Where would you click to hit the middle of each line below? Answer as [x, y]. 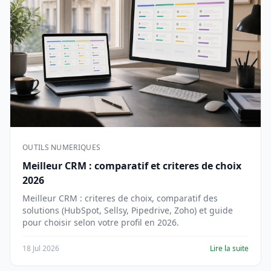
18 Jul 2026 [41, 248]
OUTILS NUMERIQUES [62, 147]
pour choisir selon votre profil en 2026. [101, 222]
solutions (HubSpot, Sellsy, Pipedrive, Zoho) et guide [128, 210]
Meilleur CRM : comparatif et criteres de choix [132, 166]
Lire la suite [229, 248]
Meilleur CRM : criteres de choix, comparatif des [120, 198]
